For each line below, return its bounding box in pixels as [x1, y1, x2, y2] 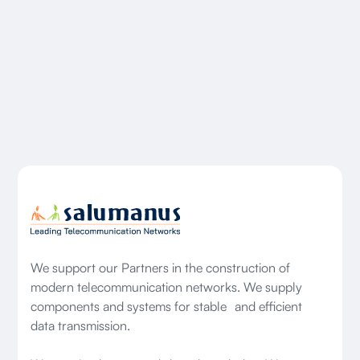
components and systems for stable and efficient [31, 297, 303, 314]
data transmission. [31, 317, 131, 333]
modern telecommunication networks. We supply [31, 278, 303, 295]
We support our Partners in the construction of [31, 259, 291, 276]
